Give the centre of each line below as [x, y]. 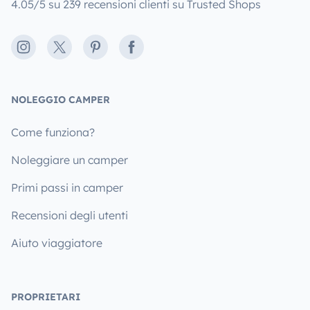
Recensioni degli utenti [70, 215]
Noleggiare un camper [70, 159]
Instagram [44, 47]
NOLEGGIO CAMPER [61, 99]
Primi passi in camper [67, 187]
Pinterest [111, 47]
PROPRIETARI [46, 297]
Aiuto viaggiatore [57, 243]
